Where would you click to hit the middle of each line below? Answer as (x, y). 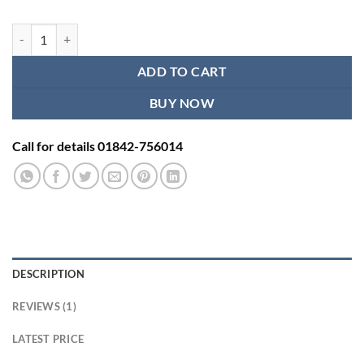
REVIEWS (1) (44, 306)
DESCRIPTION (48, 273)
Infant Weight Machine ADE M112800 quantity (130, 32)
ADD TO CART (182, 71)
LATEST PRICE (48, 338)
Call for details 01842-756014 (97, 146)
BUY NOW (182, 103)
